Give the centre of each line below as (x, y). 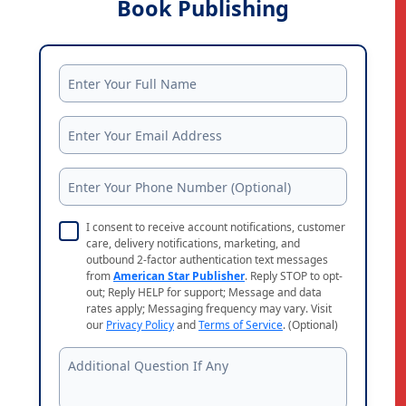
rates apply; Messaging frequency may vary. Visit (209, 309)
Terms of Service (241, 325)
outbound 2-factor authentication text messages (207, 260)
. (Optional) (310, 325)
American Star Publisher (179, 276)
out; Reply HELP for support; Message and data (204, 292)
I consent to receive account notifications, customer (216, 227)
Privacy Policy (140, 325)
